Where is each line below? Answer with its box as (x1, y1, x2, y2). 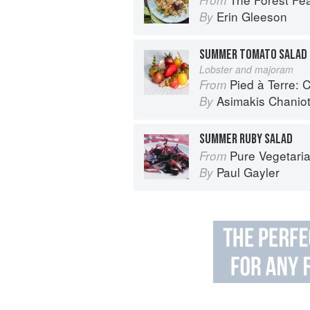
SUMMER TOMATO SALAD (199, 46, 307, 63)
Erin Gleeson (217, 7, 287, 25)
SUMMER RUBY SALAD (199, 130, 293, 147)
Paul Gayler (217, 163, 280, 181)
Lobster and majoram (199, 62, 293, 76)
